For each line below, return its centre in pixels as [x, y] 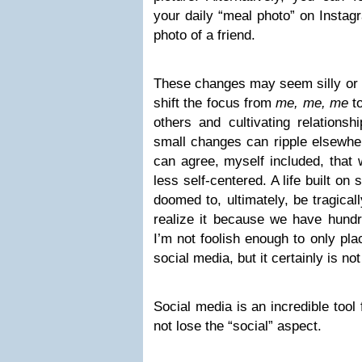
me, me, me [312, 103]
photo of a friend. [204, 35]
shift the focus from [215, 103]
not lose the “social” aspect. [238, 326]
